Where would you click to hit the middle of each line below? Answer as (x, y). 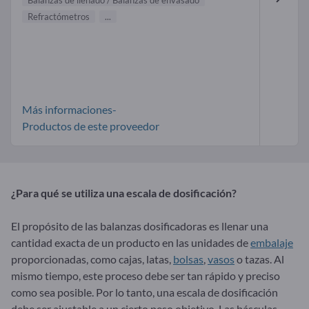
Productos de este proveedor (91, 126)
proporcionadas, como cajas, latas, (92, 259)
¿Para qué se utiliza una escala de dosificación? (124, 192)
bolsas (188, 259)
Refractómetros (59, 16)
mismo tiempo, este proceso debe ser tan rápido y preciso (146, 275)
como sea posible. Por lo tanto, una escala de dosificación (144, 292)
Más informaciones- (69, 109)
